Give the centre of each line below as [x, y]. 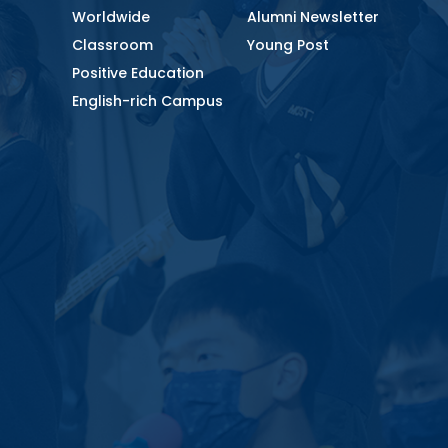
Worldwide [111, 17]
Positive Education [138, 73]
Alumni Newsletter [312, 17]
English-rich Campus [148, 101]
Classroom [113, 45]
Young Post [287, 45]
